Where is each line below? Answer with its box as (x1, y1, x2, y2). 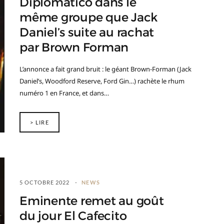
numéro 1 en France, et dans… (19, 88, 109, 97)
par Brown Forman (19, 40, 129, 55)
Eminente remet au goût (19, 193, 164, 208)
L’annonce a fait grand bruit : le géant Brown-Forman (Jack (19, 64, 191, 73)
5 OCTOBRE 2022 (19, 179, 70, 185)
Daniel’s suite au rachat (19, 25, 154, 40)
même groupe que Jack (19, 10, 158, 25)
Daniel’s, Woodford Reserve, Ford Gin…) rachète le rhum (19, 76, 184, 85)
